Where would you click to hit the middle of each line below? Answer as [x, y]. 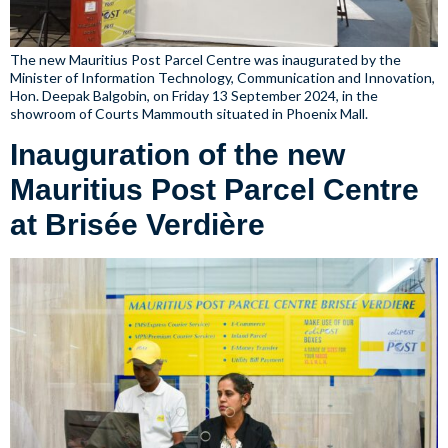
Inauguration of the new [177, 155]
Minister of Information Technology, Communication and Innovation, [222, 78]
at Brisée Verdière [137, 225]
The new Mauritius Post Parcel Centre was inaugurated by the [205, 60]
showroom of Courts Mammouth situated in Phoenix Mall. [189, 114]
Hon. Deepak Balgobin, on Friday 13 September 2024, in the [194, 96]
